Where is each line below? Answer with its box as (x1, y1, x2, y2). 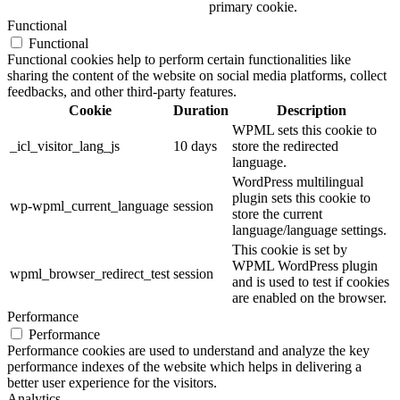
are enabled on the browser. (232, 290, 387, 306)
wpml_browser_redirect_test (10, 266, 170, 282)
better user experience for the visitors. (7, 375, 217, 391)
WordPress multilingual (232, 174, 363, 190)
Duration (173, 103, 229, 119)
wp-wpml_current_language (10, 198, 169, 214)
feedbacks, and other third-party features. (7, 84, 237, 100)
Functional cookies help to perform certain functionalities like (7, 52, 351, 68)
